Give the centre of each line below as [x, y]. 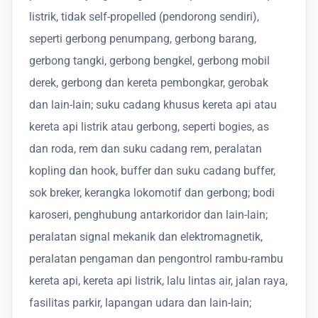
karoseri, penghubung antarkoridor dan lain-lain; [148, 214]
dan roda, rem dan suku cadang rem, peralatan [146, 148]
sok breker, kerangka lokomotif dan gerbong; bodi [152, 192]
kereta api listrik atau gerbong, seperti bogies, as [149, 126]
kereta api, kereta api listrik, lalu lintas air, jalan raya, [158, 280]
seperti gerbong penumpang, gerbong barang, [143, 38]
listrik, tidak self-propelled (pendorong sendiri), [144, 16]
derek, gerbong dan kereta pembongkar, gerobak [149, 82]
